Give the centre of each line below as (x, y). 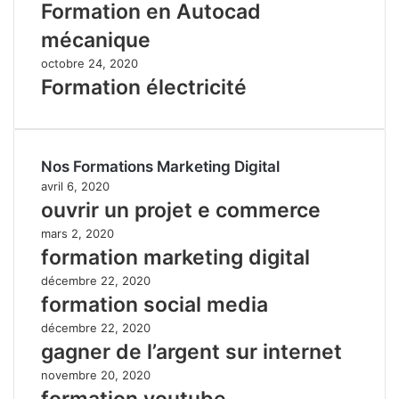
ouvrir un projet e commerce (181, 210)
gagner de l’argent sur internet (191, 351)
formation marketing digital (175, 257)
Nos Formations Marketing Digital (160, 166)
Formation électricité (144, 87)
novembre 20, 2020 (96, 375)
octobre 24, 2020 (90, 63)
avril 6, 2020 (75, 186)
